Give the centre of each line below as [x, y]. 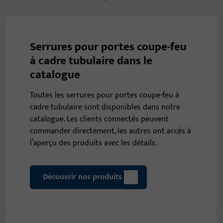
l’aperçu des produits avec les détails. [93, 143]
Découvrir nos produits [82, 177]
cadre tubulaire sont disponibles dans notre [105, 108]
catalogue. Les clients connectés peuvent [99, 119]
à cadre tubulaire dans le [91, 61]
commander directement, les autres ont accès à [111, 131]
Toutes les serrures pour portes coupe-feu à [105, 96]
